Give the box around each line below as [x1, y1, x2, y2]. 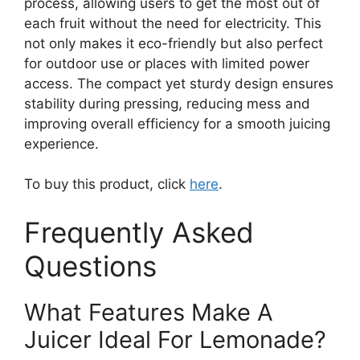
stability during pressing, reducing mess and [24, 95, 310, 112]
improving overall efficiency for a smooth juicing [24, 115, 330, 132]
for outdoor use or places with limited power [24, 55, 309, 72]
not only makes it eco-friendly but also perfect [24, 35, 323, 51]
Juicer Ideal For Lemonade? [24, 325, 326, 354]
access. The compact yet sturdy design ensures [24, 75, 333, 92]
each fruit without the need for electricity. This [24, 14, 321, 31]
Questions [24, 248, 157, 283]
